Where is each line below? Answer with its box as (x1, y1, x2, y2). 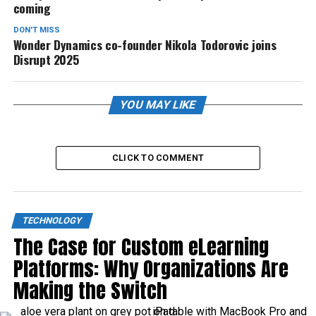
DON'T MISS (13, 25, 60, 35)
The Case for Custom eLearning (13, 231, 269, 262)
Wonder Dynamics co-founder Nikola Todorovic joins (13, 35, 276, 54)
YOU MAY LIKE (119, 98, 198, 111)
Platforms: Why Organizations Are (13, 253, 288, 284)
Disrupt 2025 (13, 50, 79, 68)
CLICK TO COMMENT (111, 152, 205, 163)
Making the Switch (13, 275, 167, 305)
